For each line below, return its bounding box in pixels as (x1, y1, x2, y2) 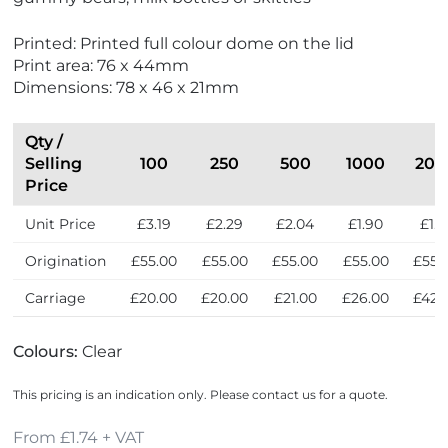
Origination (25, 252, 107, 271)
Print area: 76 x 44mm (13, 56, 190, 76)
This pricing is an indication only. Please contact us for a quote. (13, 387, 389, 403)
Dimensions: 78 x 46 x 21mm (13, 78, 240, 98)
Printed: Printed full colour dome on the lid (13, 34, 355, 54)
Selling (25, 154, 83, 174)
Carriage (25, 289, 86, 308)
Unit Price (25, 215, 96, 234)
